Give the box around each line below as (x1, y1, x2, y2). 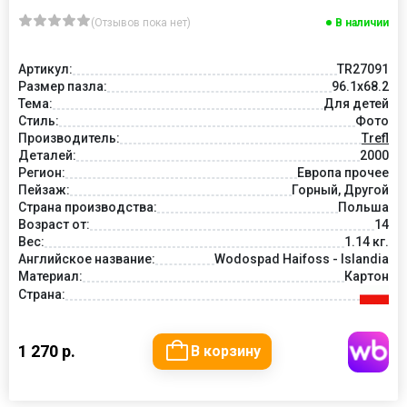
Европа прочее (297, 165, 389, 181)
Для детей (323, 96, 389, 112)
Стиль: (18, 114, 59, 129)
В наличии (335, 16, 389, 30)
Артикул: (18, 62, 73, 77)
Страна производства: (18, 200, 157, 215)
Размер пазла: (18, 79, 107, 94)
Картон (344, 269, 389, 284)
